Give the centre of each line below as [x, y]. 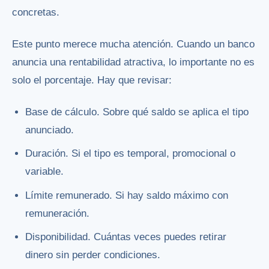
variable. [45, 172]
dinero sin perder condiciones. [93, 255]
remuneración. [58, 213]
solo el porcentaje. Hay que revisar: [92, 80]
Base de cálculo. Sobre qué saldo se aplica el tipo [137, 112]
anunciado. [50, 130]
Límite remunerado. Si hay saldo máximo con [127, 195]
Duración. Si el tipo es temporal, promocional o [131, 154]
